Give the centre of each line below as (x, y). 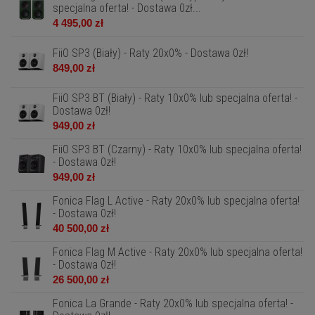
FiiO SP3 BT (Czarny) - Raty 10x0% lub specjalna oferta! (177, 149)
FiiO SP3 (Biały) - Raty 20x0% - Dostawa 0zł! (150, 53)
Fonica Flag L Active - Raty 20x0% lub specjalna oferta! (176, 201)
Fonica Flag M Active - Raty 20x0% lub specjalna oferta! (178, 252)
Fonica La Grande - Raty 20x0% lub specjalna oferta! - (173, 303)
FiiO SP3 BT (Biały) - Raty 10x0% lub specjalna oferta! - (175, 98)
